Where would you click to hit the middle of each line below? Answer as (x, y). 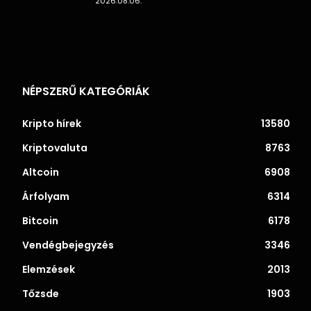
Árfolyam (46, 197)
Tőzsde (41, 294)
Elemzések (49, 270)
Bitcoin (40, 221)
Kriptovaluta (55, 148)
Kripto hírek (52, 124)
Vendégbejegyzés (68, 245)
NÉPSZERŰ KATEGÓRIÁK (86, 92)
